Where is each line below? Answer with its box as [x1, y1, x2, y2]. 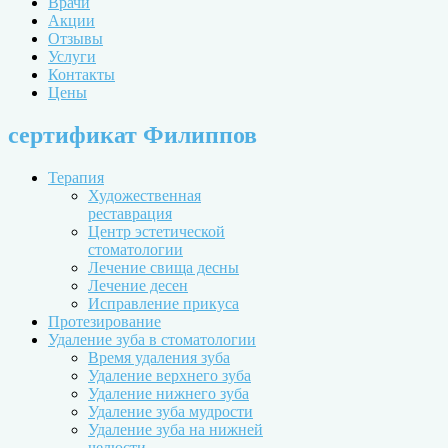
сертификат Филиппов [8, 121, 257, 148]
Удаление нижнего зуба [88, 384, 249, 402]
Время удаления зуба [88, 348, 230, 366]
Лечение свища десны [88, 258, 239, 276]
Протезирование [48, 312, 161, 330]
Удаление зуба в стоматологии [48, 330, 256, 348]
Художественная [88, 186, 201, 204]
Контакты [48, 66, 115, 83]
